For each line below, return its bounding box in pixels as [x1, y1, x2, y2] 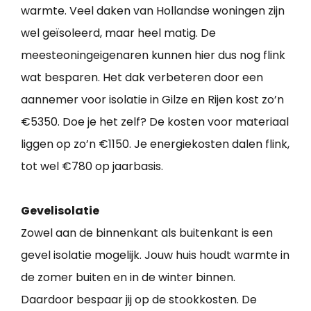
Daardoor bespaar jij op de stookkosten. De [21, 292, 257, 308]
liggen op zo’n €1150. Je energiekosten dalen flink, [21, 136, 289, 153]
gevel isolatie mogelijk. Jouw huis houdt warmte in [21, 247, 289, 264]
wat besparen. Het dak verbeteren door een [21, 69, 263, 86]
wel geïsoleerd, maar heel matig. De [21, 25, 216, 42]
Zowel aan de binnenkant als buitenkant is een [21, 225, 273, 242]
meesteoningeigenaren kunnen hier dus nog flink [21, 47, 285, 64]
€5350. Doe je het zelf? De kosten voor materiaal [21, 114, 289, 131]
